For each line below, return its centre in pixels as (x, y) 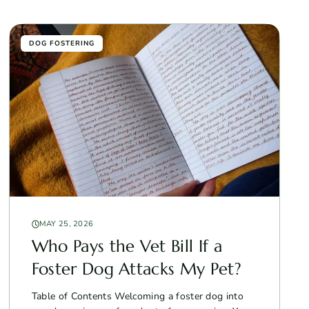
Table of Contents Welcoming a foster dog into (138, 296)
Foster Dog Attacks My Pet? (136, 269)
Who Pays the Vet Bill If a (127, 246)
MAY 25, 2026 (66, 223)
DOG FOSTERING (61, 43)
